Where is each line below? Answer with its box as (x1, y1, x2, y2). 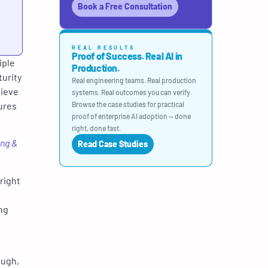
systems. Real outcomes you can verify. (72, 88, 192, 96)
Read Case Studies (78, 139, 148, 149)
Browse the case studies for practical (72, 100, 184, 108)
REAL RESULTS (72, 44, 135, 51)
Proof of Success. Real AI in (72, 50, 182, 62)
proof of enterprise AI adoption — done (72, 112, 191, 120)
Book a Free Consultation (78, 1, 172, 11)
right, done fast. (72, 124, 121, 132)
